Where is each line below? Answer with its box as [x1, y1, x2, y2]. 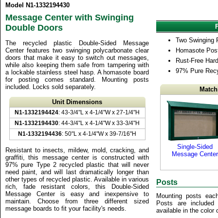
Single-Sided [177, 143, 213, 150]
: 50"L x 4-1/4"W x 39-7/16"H [62, 130, 136, 137]
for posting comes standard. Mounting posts [5, 76, 149, 83]
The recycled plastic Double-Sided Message [5, 39, 149, 47]
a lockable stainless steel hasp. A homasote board [5, 69, 149, 76]
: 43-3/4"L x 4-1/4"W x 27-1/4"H [58, 109, 140, 116]
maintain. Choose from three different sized [5, 198, 149, 205]
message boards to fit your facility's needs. [5, 205, 127, 212]
